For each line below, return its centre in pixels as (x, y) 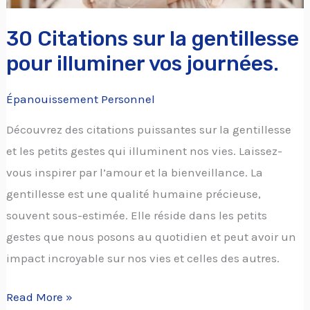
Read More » (40, 297)
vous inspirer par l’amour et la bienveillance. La (135, 172)
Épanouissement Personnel (81, 99)
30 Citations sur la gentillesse (153, 38)
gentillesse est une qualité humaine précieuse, (134, 193)
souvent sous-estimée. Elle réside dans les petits (137, 215)
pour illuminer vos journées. (143, 63)
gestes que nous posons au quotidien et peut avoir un (152, 236)
